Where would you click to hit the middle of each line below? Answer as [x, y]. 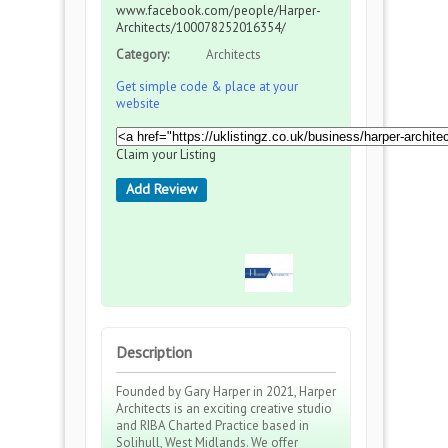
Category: [142, 54]
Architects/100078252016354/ [201, 27]
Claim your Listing [166, 154]
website [138, 103]
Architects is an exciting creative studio [224, 408]
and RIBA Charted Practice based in [212, 425]
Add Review [161, 189]
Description [154, 352]
